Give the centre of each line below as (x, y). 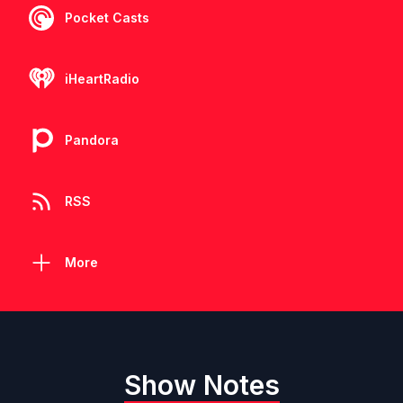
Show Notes (201, 385)
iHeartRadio (102, 79)
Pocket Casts (107, 18)
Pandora (92, 140)
